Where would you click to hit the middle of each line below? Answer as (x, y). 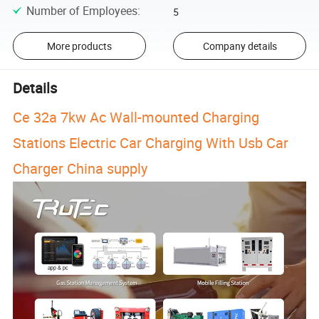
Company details (240, 46)
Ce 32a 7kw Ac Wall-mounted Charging (136, 117)
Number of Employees (82, 11)
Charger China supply (80, 169)
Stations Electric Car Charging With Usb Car (151, 143)
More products (79, 46)
